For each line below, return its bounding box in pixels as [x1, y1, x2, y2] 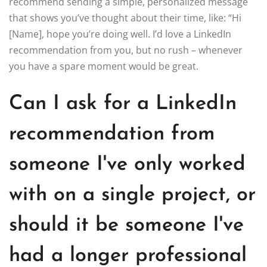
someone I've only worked [9, 154, 246, 175]
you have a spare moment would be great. [9, 59, 198, 73]
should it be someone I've [9, 215, 244, 236]
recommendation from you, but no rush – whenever [9, 43, 243, 57]
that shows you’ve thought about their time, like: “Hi [9, 11, 241, 24]
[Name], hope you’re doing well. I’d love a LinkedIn [9, 27, 231, 41]
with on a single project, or [9, 184, 256, 206]
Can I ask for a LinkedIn [9, 93, 237, 114]
